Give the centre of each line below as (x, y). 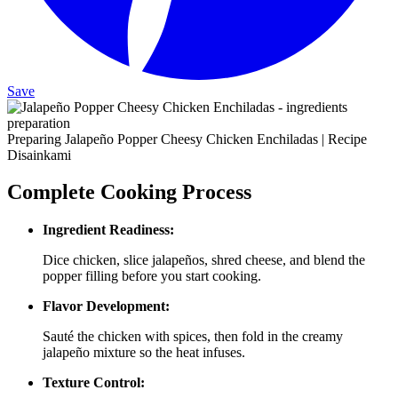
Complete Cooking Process (129, 192)
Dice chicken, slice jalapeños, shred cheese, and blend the (204, 260)
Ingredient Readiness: (108, 230)
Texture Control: (94, 383)
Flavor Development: (106, 306)
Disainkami (39, 155)
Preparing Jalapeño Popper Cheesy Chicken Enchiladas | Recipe (187, 139)
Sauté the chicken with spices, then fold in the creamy (193, 337)
